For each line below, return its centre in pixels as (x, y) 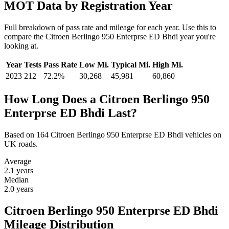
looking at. (21, 45)
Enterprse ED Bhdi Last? (71, 113)
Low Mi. (94, 64)
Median (16, 179)
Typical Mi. (131, 64)
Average (18, 161)
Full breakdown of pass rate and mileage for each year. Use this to (110, 27)
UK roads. (21, 144)
